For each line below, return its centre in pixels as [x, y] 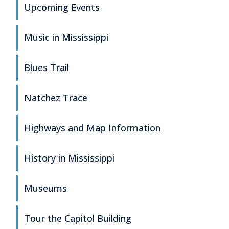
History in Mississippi [69, 158]
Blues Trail [47, 68]
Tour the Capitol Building [78, 219]
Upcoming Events [62, 7]
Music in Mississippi [66, 38]
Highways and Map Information [92, 128]
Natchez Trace [56, 98]
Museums [45, 188]
